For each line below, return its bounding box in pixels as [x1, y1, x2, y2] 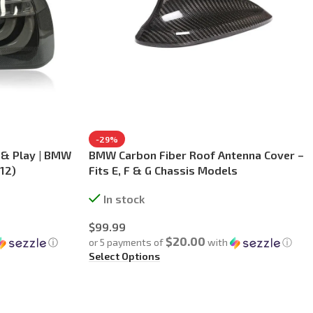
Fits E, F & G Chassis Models [89, 163, 238, 177]
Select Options [89, 250, 160, 263]
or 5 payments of [89, 236, 166, 249]
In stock [103, 192, 145, 206]
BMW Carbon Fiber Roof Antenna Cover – [89, 148, 304, 162]
